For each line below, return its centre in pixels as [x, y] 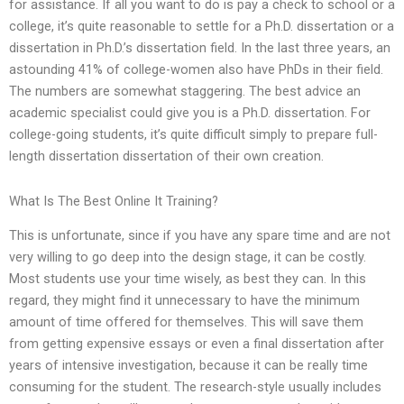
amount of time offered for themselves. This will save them [186, 322]
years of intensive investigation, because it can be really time [188, 366]
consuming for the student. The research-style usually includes [195, 387]
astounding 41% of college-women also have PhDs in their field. [196, 70]
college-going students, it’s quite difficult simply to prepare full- [193, 135]
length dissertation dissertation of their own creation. [166, 156]
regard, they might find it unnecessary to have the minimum [184, 301]
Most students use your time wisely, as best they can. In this [188, 279]
